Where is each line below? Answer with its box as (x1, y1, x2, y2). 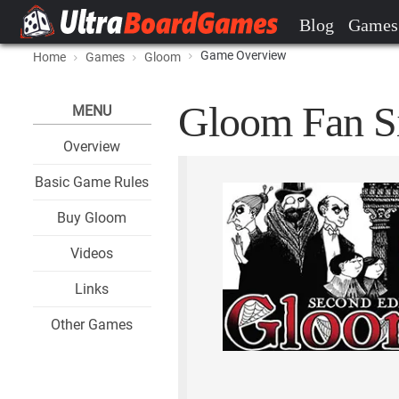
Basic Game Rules (35, 174, 150, 191)
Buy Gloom (57, 209, 127, 226)
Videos (70, 245, 114, 262)
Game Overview (200, 48, 287, 62)
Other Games (51, 316, 134, 333)
